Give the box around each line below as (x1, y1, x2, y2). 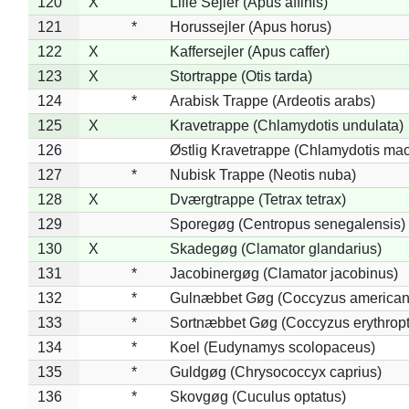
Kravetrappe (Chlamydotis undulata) (169, 117, 404, 133)
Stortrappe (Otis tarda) (169, 68, 312, 84)
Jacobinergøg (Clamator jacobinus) (169, 265, 398, 281)
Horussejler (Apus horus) (169, 18, 331, 35)
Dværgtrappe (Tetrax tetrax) (169, 191, 346, 207)
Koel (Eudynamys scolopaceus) (169, 339, 375, 355)
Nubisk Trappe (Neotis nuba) (169, 166, 356, 183)
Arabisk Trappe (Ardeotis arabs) (169, 92, 375, 109)
